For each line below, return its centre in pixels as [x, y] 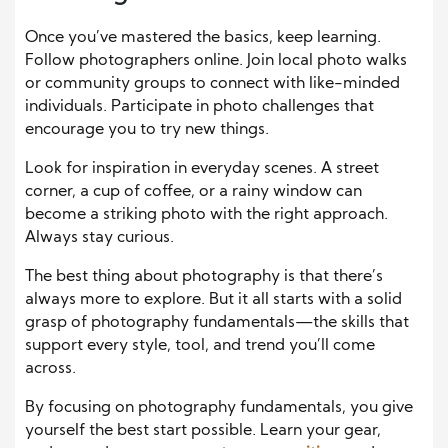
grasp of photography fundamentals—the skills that [217, 323]
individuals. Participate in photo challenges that [199, 107]
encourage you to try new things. [147, 130]
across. [50, 369]
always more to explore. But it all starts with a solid [213, 300]
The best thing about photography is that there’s [204, 277]
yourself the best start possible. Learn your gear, [203, 431]
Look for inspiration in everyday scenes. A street [202, 169]
